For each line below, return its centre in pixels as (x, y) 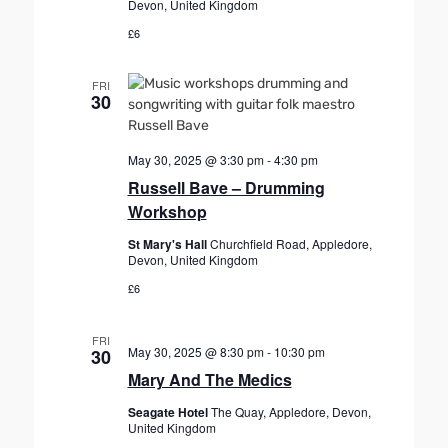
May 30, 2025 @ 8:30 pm (195, 351)
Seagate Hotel (169, 412)
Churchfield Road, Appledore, (290, 243)
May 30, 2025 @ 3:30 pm (195, 159)
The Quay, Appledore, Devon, (290, 411)
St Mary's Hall (168, 244)
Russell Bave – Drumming (226, 187)
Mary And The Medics (209, 379)
